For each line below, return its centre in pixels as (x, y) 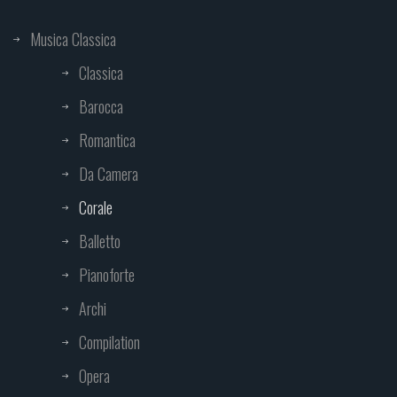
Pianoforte (107, 275)
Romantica (107, 140)
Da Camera (109, 174)
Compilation (109, 343)
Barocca (101, 107)
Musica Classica (73, 39)
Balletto (100, 241)
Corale (96, 208)
